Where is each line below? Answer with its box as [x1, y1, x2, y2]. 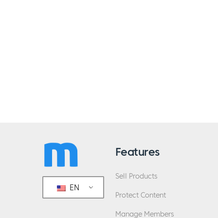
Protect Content [115, 191, 166, 200]
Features [115, 145, 160, 159]
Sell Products [115, 172, 157, 181]
